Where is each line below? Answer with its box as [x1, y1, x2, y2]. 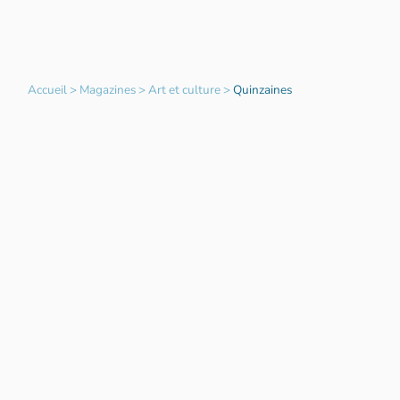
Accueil [27, 81, 67, 99]
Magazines [79, 81, 136, 99]
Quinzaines [232, 81, 292, 99]
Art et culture [147, 81, 221, 99]
